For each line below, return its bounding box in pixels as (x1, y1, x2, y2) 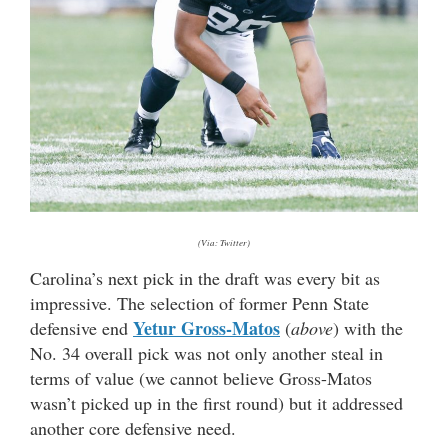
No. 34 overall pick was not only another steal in (30, 340, 383, 365)
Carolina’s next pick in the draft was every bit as (30, 265, 380, 290)
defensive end (30, 315, 133, 340)
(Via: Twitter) (198, 235, 250, 248)
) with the (333, 315, 403, 340)
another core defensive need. (30, 415, 236, 440)
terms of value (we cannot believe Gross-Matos (30, 365, 372, 390)
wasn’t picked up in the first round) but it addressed (30, 390, 403, 415)
